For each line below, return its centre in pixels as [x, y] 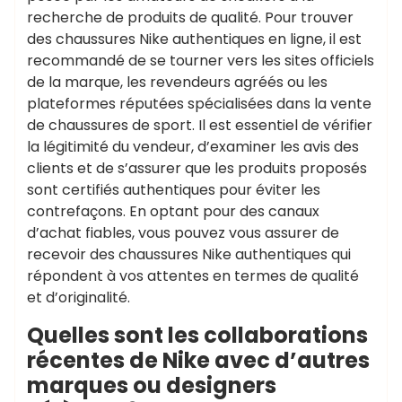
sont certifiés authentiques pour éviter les [174, 190]
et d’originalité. [79, 297]
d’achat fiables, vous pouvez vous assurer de [183, 233]
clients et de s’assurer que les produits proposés [197, 168]
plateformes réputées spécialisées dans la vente [199, 104]
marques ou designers [152, 385]
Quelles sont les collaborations [197, 335]
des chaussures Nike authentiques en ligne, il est [194, 39]
